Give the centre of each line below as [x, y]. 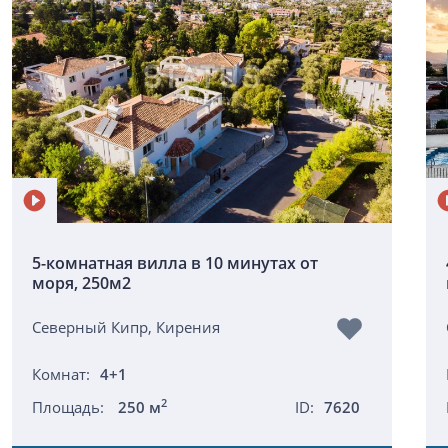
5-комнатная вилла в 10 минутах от [175, 263]
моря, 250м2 [81, 283]
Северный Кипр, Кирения [126, 327]
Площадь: [70, 407]
